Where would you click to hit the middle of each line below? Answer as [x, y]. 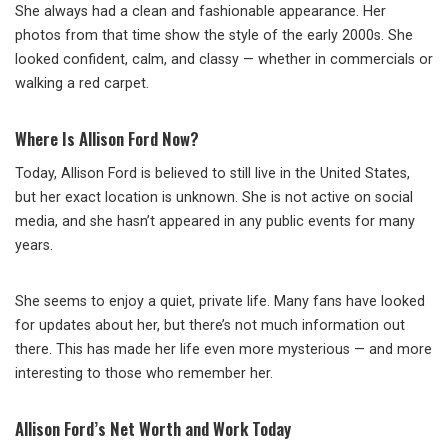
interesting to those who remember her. [144, 374]
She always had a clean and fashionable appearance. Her [200, 12]
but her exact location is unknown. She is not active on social [214, 198]
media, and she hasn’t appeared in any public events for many [215, 222]
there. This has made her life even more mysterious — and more [223, 350]
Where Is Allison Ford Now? [107, 139]
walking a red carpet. [82, 84]
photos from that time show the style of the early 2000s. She [214, 36]
